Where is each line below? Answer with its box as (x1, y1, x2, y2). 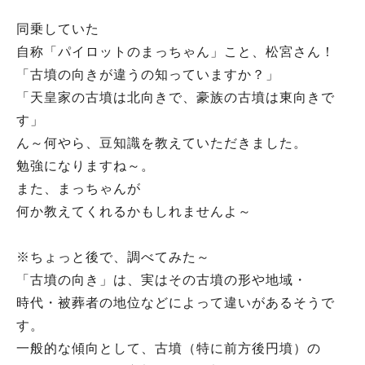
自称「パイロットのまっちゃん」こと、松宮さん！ (16, 45, 335, 59)
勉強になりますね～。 (16, 159, 155, 174)
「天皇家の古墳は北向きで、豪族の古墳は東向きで (16, 90, 335, 105)
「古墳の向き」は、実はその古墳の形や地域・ (16, 273, 307, 288)
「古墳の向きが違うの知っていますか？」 (16, 68, 279, 82)
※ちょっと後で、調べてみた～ (16, 250, 210, 265)
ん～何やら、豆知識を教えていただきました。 (16, 136, 307, 151)
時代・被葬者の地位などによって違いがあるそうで (16, 296, 335, 310)
